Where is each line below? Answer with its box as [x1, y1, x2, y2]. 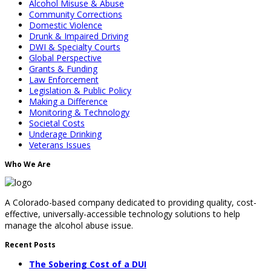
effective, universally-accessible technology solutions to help [5, 208, 240, 220]
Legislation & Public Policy [29, 85, 131, 97]
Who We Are [5, 159, 51, 170]
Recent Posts [5, 240, 56, 250]
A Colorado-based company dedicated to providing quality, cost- [5, 197, 256, 209]
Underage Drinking [29, 128, 102, 140]
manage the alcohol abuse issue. [5, 220, 133, 232]
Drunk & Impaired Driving [29, 30, 128, 42]
